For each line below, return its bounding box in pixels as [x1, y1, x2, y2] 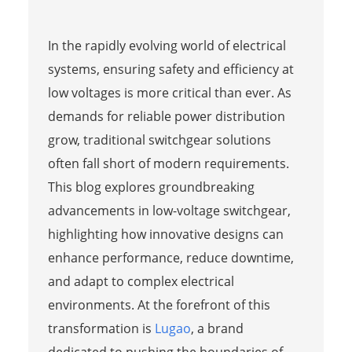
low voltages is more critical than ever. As [47, 83, 291, 101]
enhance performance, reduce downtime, [47, 248, 294, 266]
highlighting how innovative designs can [47, 225, 284, 243]
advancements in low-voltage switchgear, [47, 201, 291, 219]
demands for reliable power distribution [47, 107, 285, 125]
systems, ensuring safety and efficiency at [47, 60, 294, 78]
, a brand [190, 319, 244, 337]
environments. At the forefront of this [47, 295, 270, 313]
